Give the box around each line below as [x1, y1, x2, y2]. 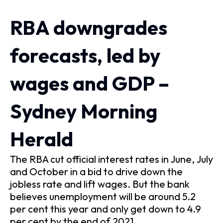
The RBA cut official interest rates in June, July [10, 153, 213, 165]
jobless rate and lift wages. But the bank [10, 178, 190, 190]
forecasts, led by [10, 43, 160, 68]
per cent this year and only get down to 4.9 [10, 203, 201, 215]
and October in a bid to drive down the [10, 165, 183, 178]
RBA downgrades [10, 15, 167, 40]
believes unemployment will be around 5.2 [10, 190, 196, 203]
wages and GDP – [10, 71, 169, 96]
